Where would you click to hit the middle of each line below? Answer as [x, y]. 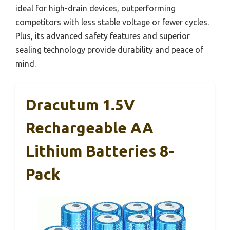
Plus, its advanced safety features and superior [103, 36]
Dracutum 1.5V [80, 104]
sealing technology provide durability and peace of [109, 50]
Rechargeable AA [90, 128]
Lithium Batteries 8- [100, 151]
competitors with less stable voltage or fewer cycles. [112, 22]
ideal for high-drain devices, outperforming [95, 8]
